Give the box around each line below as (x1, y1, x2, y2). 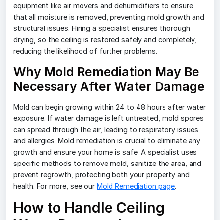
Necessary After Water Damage (13, 79, 205, 94)
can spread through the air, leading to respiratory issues (13, 125, 198, 134)
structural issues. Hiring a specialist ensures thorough (13, 24, 190, 33)
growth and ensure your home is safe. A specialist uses (13, 148, 197, 157)
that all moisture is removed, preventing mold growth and (13, 13, 204, 22)
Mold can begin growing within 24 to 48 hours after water (13, 103, 206, 111)
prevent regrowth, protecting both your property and (13, 170, 190, 179)
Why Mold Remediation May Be (13, 64, 199, 80)
